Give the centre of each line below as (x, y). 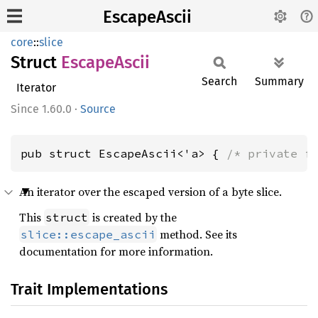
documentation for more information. (116, 251)
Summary (279, 81)
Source (98, 109)
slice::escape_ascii (88, 234)
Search (219, 81)
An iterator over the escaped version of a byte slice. (150, 192)
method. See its (197, 234)
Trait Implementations (89, 289)
